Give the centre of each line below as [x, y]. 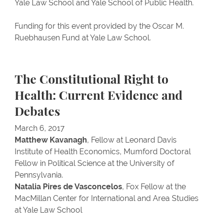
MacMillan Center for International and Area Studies [107, 198]
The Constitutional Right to [91, 80]
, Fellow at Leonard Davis [132, 140]
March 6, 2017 [40, 128]
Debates [37, 112]
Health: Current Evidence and [99, 96]
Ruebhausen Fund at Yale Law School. [83, 38]
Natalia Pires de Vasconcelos [68, 187]
